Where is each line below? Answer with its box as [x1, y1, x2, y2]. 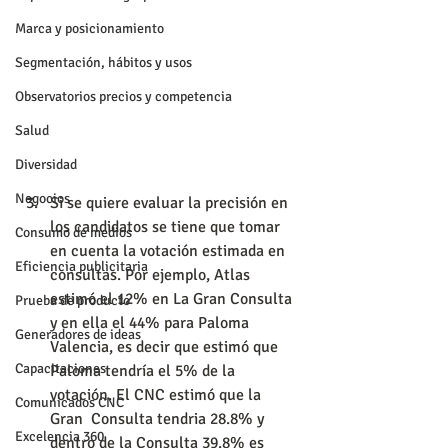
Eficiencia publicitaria [15, 258, 148, 275]
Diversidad [15, 156, 77, 173]
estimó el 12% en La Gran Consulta [50, 288, 296, 309]
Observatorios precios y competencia [15, 88, 232, 105]
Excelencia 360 [15, 428, 104, 445]
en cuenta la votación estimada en [50, 240, 289, 261]
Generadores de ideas [15, 326, 141, 343]
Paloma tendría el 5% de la [50, 360, 239, 381]
